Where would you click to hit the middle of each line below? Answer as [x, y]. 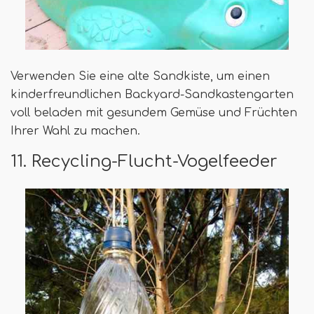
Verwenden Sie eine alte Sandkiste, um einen [140, 76]
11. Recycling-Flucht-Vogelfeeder [144, 161]
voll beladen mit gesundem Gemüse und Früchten [154, 112]
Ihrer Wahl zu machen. [75, 131]
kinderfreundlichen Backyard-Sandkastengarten [152, 94]
